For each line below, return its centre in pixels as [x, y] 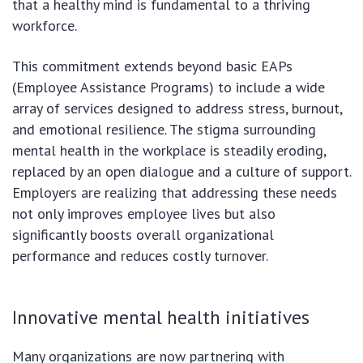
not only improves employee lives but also [144, 213]
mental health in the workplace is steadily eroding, [169, 150]
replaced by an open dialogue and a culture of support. [181, 171]
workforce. [45, 25]
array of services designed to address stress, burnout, [177, 108]
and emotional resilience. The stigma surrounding [164, 129]
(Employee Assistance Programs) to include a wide [169, 87]
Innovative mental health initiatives [161, 316]
